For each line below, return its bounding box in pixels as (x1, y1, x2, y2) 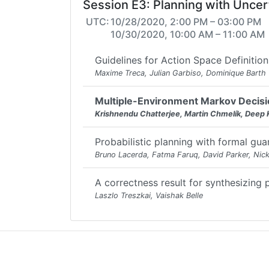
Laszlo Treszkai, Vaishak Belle (95, 191, 203, 200)
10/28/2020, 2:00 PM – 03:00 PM (110, 16, 261, 28)
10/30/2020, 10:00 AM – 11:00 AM (110, 28, 265, 40)
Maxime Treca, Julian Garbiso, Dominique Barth (95, 68, 266, 77)
